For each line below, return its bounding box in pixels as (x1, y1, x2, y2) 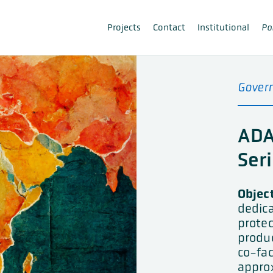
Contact (152, 21, 185, 33)
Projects (107, 21, 141, 33)
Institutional (197, 21, 249, 33)
